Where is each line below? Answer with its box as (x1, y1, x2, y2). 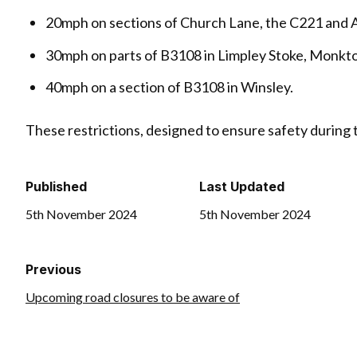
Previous (25, 261, 81, 278)
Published (25, 178, 87, 195)
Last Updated (199, 178, 285, 195)
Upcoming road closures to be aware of (25, 288, 240, 304)
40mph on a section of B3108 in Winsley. (45, 78, 294, 96)
